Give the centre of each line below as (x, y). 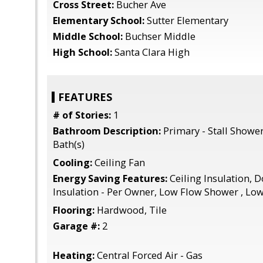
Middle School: (88, 36)
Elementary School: (99, 21)
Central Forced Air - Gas (149, 255)
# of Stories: (82, 115)
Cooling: (73, 163)
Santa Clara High (151, 52)
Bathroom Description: (107, 131)
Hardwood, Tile (131, 210)
